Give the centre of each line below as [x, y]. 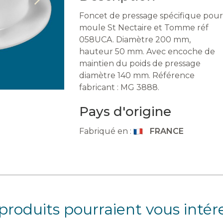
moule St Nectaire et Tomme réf [144, 28]
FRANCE [167, 131]
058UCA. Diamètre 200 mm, [135, 40]
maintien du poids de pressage [140, 63]
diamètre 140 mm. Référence [137, 75]
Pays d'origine [125, 111]
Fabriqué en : [105, 131]
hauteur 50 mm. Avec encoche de [147, 52]
